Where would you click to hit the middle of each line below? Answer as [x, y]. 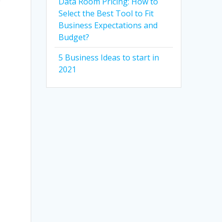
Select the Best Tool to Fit [106, 14]
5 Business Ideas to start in [109, 58]
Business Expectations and [108, 26]
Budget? [74, 37]
